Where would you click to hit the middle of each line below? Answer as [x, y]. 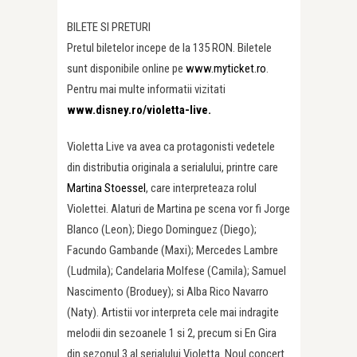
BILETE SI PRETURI [109, 27]
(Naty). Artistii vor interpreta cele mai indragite [173, 313]
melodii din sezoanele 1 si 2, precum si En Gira [172, 333]
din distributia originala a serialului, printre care [173, 168]
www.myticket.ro [226, 69]
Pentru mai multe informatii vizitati [146, 90]
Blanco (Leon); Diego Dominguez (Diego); [162, 230]
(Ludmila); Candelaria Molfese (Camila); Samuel [177, 271]
